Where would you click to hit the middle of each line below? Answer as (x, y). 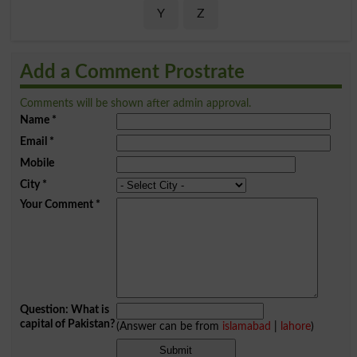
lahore (295, 326)
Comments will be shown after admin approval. (135, 103)
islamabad (246, 326)
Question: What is (64, 309)
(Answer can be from (169, 326)
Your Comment (56, 204)
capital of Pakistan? (67, 324)
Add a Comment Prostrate (132, 72)
